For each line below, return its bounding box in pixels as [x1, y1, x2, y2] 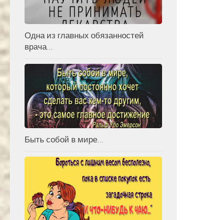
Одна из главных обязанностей [25, 30, 144, 40]
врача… [25, 41, 53, 52]
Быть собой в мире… [25, 135, 103, 145]
